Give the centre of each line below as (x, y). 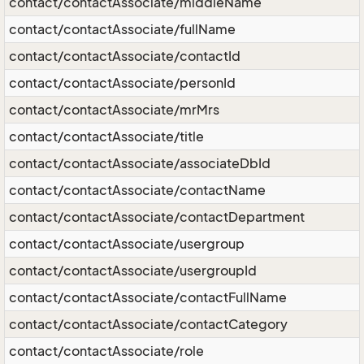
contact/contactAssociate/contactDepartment (157, 217)
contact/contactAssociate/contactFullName (148, 297)
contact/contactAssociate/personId (122, 83)
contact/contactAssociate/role (106, 351)
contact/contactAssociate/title (106, 136)
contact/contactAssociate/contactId (125, 56)
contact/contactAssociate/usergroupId (133, 271)
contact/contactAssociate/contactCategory (148, 324)
